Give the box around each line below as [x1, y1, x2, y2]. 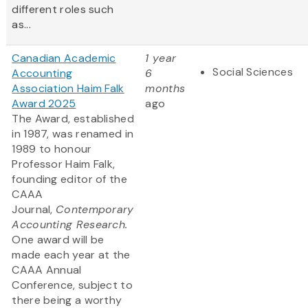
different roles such [12, 2, 114, 17]
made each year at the [12, 247, 131, 263]
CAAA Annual [12, 263, 82, 278]
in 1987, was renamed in [12, 126, 134, 142]
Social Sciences [212, 65, 293, 80]
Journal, [12, 202, 56, 217]
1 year [145, 51, 177, 66]
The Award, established [12, 111, 134, 126]
